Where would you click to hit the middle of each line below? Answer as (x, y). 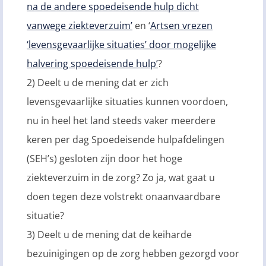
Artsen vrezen (181, 25)
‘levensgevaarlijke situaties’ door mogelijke (121, 44)
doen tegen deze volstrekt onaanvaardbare (123, 196)
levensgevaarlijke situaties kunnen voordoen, (127, 101)
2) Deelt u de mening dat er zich (98, 82)
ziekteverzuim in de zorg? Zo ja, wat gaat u (121, 177)
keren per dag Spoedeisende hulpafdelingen (126, 139)
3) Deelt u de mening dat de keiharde (109, 234)
